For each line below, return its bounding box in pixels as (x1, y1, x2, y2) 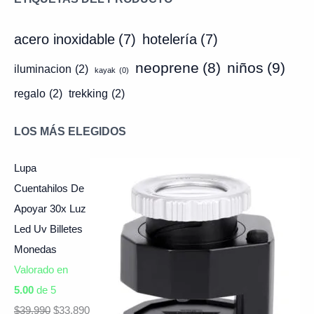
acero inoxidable (14, 32, 115, 48)
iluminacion (14, 63, 71, 76)
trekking (69, 88, 108, 100)
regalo (14, 88, 46, 100)
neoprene (135, 60, 199, 76)
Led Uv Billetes (14, 223, 83, 235)
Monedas (14, 243, 57, 255)
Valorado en (14, 264, 68, 275)
